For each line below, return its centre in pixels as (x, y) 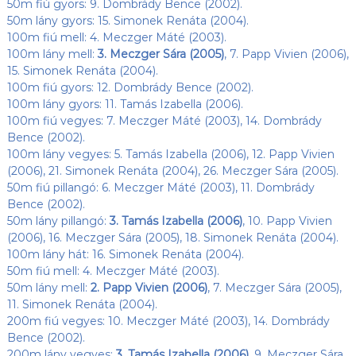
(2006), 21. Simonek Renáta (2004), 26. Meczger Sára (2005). (172, 170)
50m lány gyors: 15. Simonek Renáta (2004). (128, 20)
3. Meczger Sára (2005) (161, 54)
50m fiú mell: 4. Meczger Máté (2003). (113, 271)
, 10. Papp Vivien (287, 221)
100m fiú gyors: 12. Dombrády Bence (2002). (130, 87)
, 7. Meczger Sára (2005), (274, 287)
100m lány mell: (52, 54)
